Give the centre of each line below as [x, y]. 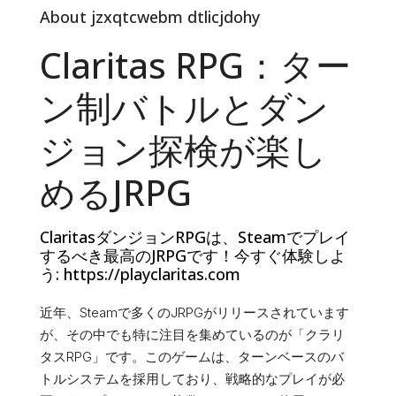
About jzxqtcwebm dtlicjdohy [150, 17]
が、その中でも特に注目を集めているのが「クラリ [192, 335]
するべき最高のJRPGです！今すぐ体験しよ [193, 256]
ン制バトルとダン [184, 108]
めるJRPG [116, 193]
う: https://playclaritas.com [140, 274]
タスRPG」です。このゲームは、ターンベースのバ [192, 357]
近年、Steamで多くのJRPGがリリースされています [194, 313]
